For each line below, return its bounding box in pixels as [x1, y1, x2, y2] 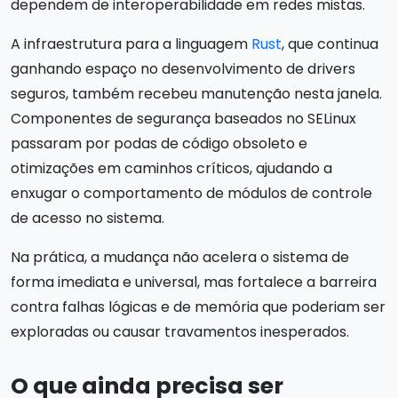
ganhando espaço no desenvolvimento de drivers [11, 58, 355, 79]
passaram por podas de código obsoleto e [11, 132, 307, 154]
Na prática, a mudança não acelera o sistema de [11, 246, 349, 267]
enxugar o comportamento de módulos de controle [11, 182, 372, 203]
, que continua [282, 33, 378, 54]
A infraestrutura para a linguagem [11, 33, 251, 54]
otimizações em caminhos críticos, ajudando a [11, 157, 332, 179]
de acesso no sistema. [11, 207, 164, 228]
